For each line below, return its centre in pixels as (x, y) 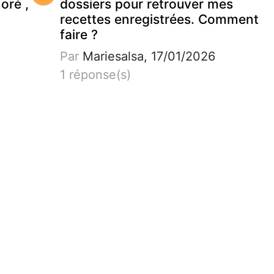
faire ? (79, 34)
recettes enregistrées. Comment (159, 19)
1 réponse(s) (95, 74)
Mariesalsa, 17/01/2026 (147, 56)
